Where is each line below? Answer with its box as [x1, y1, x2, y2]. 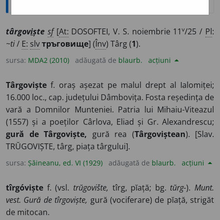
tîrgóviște [6, 182, 43, 193]
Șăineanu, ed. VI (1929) [28, 158, 103, 168]
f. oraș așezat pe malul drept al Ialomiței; [47, 80, 214, 91]
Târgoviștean [134, 129, 186, 140]
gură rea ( [87, 129, 135, 140]
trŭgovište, [73, 182, 109, 193]
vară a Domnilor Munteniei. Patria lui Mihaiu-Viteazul [6, 104, 214, 115]
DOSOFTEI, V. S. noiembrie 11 [68, 26, 182, 37]
